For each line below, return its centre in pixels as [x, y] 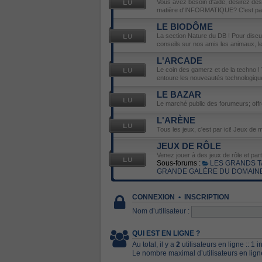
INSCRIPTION [207, 197]
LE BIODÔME [185, 27]
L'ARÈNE [176, 120]
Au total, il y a [154, 244]
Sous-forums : [179, 163]
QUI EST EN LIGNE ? [166, 233]
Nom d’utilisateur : [161, 211]
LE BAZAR [179, 95]
